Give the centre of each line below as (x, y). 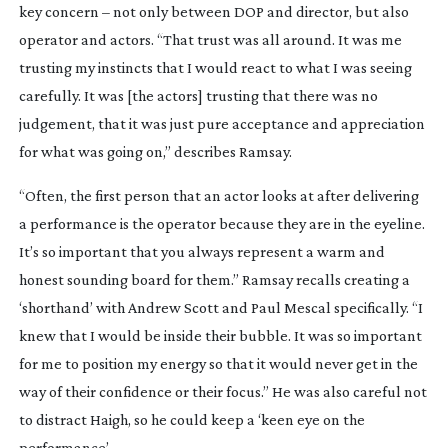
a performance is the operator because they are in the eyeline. (221, 223)
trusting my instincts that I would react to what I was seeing (215, 67)
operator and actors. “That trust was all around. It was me (210, 39)
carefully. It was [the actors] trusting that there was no (198, 95)
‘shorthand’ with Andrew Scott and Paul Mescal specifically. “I (220, 307)
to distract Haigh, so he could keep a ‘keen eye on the (191, 419)
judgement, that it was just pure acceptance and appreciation (221, 123)
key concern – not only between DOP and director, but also (213, 11)
